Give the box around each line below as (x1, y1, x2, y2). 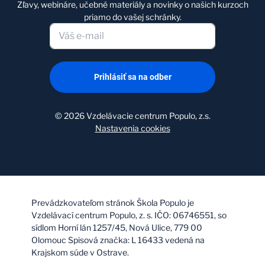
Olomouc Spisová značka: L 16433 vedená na (31, 234, 205, 245)
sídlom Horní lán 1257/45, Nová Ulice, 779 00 (31, 222, 202, 232)
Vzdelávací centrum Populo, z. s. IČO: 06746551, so (31, 209, 227, 220)
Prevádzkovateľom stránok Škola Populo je (31, 197, 194, 208)
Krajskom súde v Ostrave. (31, 247, 129, 257)
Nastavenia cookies (95, 122, 170, 133)
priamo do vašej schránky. (83, 11, 182, 22)
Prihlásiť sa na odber (93, 72, 172, 82)
